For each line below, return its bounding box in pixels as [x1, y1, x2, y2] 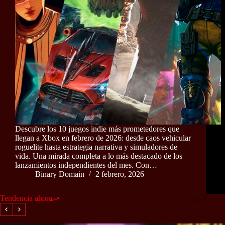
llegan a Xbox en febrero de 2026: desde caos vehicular [15, 134, 191, 143]
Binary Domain [35, 170, 84, 179]
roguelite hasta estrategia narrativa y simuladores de [15, 143, 177, 152]
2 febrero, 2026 [95, 170, 144, 179]
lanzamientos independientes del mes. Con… [15, 161, 157, 170]
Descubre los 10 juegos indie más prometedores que [15, 125, 179, 134]
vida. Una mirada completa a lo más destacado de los [15, 152, 182, 161]
